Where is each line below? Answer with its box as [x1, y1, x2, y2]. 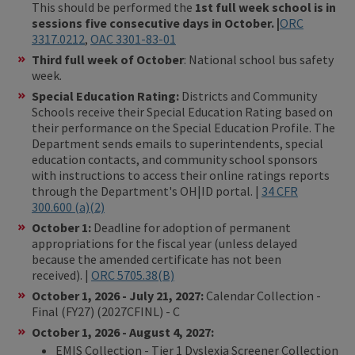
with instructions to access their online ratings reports [32, 166, 330, 183]
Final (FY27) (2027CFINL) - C [32, 303, 180, 319]
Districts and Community [181, 87, 317, 104]
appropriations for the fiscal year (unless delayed [32, 235, 297, 251]
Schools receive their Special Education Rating [32, 103, 282, 120]
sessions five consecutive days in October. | [32, 14, 280, 31]
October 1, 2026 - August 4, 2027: [32, 323, 216, 340]
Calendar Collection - [206, 287, 321, 303]
